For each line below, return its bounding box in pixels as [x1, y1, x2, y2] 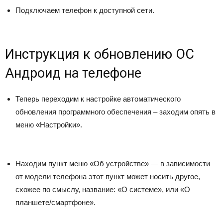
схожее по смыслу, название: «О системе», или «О [15, 185, 190, 194]
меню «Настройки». [15, 120, 82, 129]
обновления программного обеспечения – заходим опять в [15, 108, 216, 116]
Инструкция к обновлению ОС [5, 46, 194, 62]
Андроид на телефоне [5, 65, 141, 81]
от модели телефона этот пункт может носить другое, [15, 172, 200, 181]
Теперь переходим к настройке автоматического [15, 95, 181, 103]
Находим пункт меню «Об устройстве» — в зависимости [15, 159, 210, 168]
